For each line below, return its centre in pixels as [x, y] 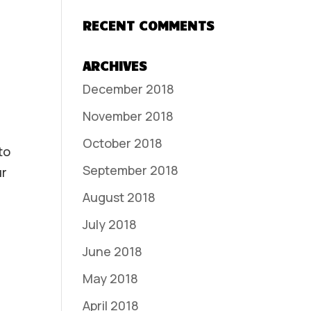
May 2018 [111, 278]
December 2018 [129, 89]
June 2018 [113, 251]
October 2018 [123, 143]
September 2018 [131, 170]
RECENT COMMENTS [149, 25]
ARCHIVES [115, 65]
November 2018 [128, 116]
